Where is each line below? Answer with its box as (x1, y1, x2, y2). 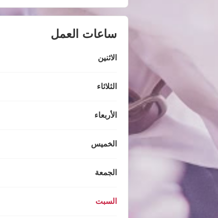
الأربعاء (94, 111, 117, 120)
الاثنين (98, 54, 117, 62)
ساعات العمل (51, 27, 117, 40)
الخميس (91, 140, 117, 148)
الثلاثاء (97, 82, 117, 91)
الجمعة (95, 168, 117, 177)
